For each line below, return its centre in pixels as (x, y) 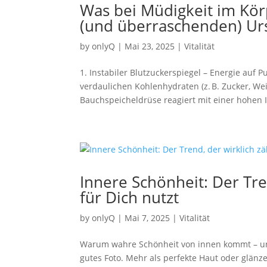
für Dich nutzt (130, 197)
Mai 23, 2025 (150, 46)
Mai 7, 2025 (148, 218)
